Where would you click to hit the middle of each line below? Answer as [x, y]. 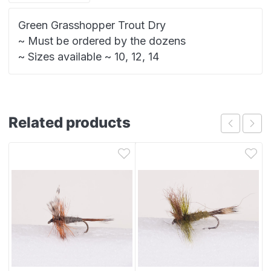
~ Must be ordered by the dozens [102, 41]
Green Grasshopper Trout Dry [92, 25]
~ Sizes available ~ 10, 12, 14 [89, 57]
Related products [70, 123]
